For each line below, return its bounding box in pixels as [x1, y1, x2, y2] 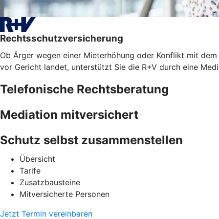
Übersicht [20, 153, 55, 164]
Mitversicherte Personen [20, 189, 109, 199]
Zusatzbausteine [20, 177, 80, 187]
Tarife [20, 165, 41, 175]
